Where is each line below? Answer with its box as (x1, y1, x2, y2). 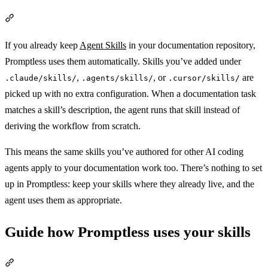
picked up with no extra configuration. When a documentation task (5, 88, 256, 99)
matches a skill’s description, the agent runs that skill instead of (5, 104, 240, 115)
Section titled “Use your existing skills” (14, 13, 162, 24)
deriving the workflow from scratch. (5, 120, 141, 131)
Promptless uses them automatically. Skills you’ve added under (5, 56, 241, 66)
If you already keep (5, 39, 80, 50)
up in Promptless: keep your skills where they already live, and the (5, 178, 254, 189)
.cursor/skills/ (168, 73, 240, 83)
